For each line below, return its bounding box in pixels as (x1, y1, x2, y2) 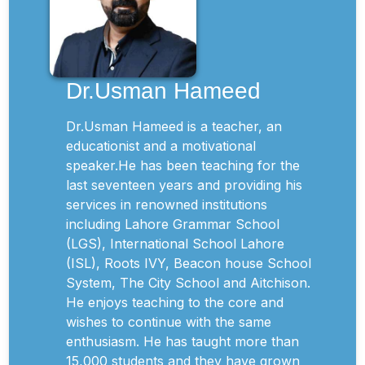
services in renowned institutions (66, 196, 267, 213)
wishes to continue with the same (66, 314, 271, 330)
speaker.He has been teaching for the (66, 157, 300, 174)
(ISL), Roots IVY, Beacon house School (66, 255, 311, 271)
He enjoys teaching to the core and (66, 294, 284, 310)
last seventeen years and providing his (66, 177, 302, 193)
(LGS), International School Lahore (66, 235, 284, 252)
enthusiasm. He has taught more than (66, 333, 299, 350)
